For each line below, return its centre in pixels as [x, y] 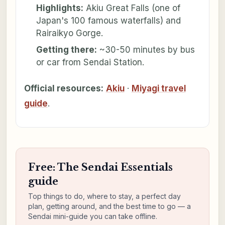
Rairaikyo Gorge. [69, 33]
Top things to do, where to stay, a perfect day [104, 196]
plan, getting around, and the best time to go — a [109, 206]
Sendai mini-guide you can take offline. [92, 216]
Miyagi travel [158, 88]
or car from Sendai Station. [90, 62]
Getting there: [66, 49]
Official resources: [64, 88]
